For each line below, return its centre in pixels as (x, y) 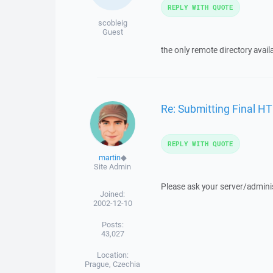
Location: (112, 255)
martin (109, 158)
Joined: (113, 194)
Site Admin (113, 167)
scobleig (112, 23)
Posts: (112, 225)
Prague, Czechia (113, 264)
